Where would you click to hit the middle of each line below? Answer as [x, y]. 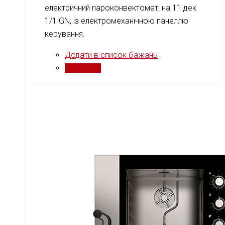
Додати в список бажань [111, 55]
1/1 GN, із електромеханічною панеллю [117, 21]
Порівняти [83, 68]
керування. [65, 34]
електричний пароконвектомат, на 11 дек [121, 8]
